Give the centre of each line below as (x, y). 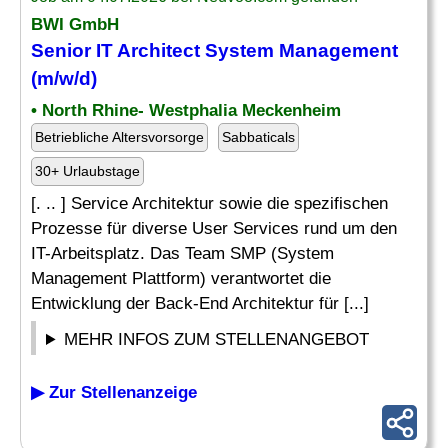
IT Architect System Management (244, 50)
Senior (61, 50)
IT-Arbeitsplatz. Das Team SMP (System (182, 253)
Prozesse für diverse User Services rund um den (214, 228)
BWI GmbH (75, 24)
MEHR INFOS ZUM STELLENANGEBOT (217, 339)
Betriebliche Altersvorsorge (119, 137)
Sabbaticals (258, 137)
